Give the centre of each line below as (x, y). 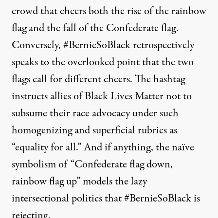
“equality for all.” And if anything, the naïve (103, 147)
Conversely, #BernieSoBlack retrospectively (103, 45)
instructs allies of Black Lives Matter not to (102, 96)
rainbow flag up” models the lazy (79, 181)
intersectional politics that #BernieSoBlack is (106, 198)
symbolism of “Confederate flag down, (92, 164)
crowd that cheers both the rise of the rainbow (109, 11)
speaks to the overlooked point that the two (103, 62)
